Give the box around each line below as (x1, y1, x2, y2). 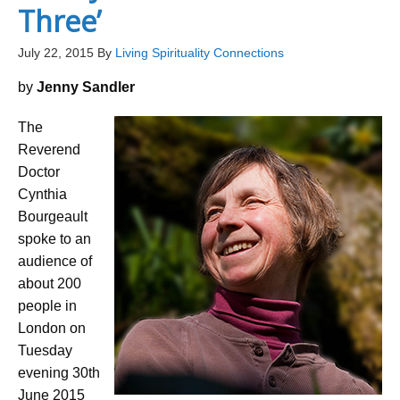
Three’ (18, 2, 101, 40)
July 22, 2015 (18, 46, 94, 60)
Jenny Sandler (37, 79, 135, 95)
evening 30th (18, 365, 100, 380)
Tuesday (18, 343, 72, 358)
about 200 (18, 276, 81, 291)
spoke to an (18, 231, 91, 246)
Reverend (18, 142, 80, 157)
